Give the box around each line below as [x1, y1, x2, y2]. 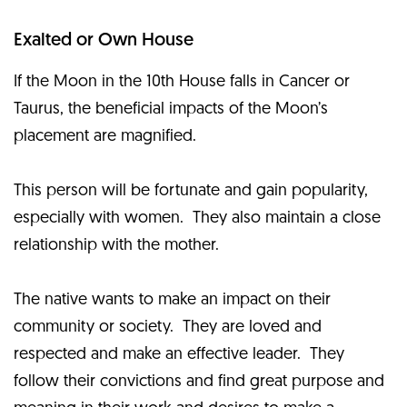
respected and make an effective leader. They [14, 345, 344, 363]
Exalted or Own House [14, 31, 194, 50]
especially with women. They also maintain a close [14, 209, 381, 227]
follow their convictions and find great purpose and [14, 372, 384, 391]
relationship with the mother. [14, 236, 219, 254]
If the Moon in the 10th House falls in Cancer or [14, 73, 350, 91]
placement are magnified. [14, 127, 196, 145]
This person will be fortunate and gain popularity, [14, 182, 368, 200]
